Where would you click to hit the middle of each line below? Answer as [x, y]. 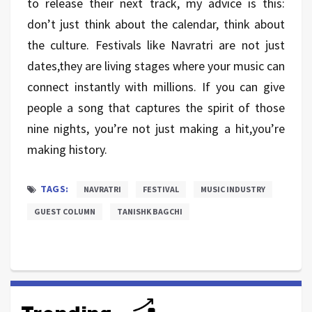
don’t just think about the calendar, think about [156, 24]
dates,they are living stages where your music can [156, 65]
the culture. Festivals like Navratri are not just [156, 45]
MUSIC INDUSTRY [233, 189]
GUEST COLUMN [65, 211]
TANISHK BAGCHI [150, 211]
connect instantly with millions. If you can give [156, 86]
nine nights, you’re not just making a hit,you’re [156, 128]
